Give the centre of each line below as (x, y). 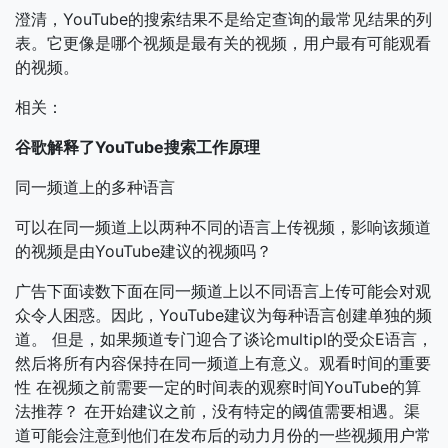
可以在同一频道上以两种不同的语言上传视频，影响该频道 (223, 227)
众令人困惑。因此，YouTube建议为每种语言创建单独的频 (223, 315)
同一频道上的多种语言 (95, 187)
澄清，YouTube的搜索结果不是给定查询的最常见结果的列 (223, 19)
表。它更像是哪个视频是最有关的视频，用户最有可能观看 (223, 43)
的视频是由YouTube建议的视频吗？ (143, 251)
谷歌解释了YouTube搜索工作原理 (137, 147)
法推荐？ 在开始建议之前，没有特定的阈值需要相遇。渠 (217, 411)
